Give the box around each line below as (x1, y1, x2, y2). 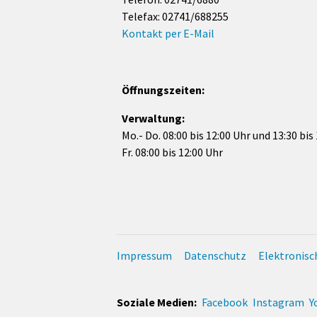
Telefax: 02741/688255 (122, 8, 229, 23)
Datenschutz (184, 248, 246, 263)
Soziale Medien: (117, 294, 197, 309)
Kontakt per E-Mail (122, 25, 214, 40)
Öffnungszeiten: (122, 82, 204, 97)
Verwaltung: (122, 110, 185, 125)
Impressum (117, 248, 172, 263)
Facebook (202, 294, 248, 309)
